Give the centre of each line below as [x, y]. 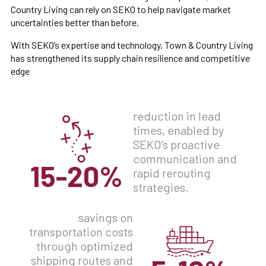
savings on [106, 218]
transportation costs [81, 232]
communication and [185, 159]
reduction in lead [177, 116]
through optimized [85, 246]
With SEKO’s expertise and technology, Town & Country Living [132, 45]
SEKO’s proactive [176, 145]
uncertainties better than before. [75, 23]
